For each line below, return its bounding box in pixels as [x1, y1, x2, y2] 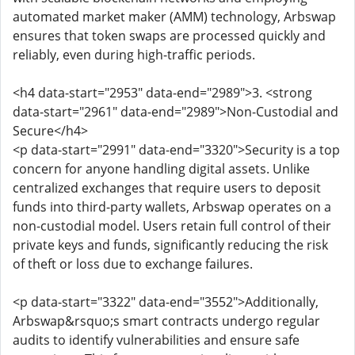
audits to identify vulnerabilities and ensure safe [13, 331, 300, 349]
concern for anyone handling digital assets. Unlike [13, 160, 310, 177]
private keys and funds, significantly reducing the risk [13, 236, 328, 254]
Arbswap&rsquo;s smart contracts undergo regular [13, 312, 320, 330]
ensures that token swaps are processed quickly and [13, 27, 326, 44]
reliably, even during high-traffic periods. [13, 46, 255, 63]
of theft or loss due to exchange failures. [13, 255, 253, 273]
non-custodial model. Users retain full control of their [13, 217, 331, 235]
